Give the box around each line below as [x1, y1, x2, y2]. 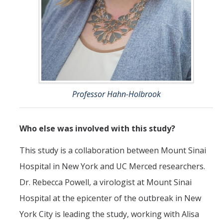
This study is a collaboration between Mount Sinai [19, 145, 206, 156]
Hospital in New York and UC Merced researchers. [19, 161, 205, 172]
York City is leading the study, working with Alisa [19, 209, 199, 220]
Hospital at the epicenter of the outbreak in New [19, 193, 201, 204]
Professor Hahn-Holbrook [72, 89, 161, 100]
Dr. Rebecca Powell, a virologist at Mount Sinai [19, 177, 192, 188]
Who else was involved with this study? [19, 123, 175, 134]
